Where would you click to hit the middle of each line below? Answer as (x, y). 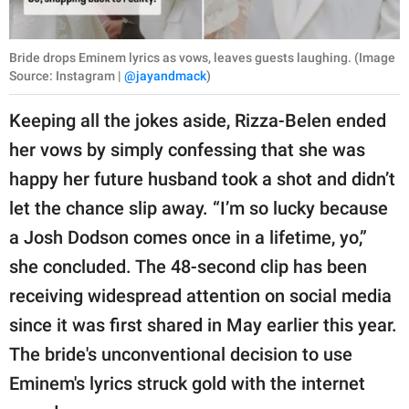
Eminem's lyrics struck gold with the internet (187, 383)
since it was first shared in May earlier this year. (203, 325)
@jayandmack (165, 75)
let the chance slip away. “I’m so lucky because (199, 208)
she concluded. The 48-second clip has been (188, 266)
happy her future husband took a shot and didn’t (202, 178)
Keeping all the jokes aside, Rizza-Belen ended (198, 120)
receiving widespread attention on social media (200, 295)
